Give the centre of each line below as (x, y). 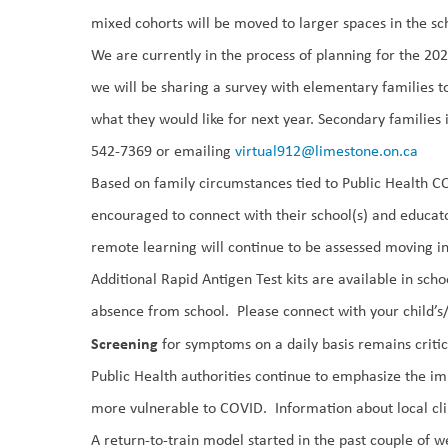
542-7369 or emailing (163, 150)
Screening (125, 343)
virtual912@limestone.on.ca (327, 150)
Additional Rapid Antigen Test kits (200, 278)
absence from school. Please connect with (231, 310)
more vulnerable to (154, 407)
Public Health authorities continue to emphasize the (261, 375)
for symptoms (205, 343)
